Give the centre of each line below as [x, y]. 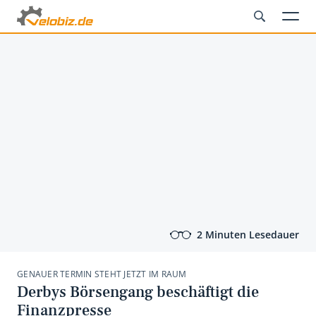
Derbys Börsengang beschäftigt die [138, 292]
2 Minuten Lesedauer [248, 235]
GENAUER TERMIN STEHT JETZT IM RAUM [102, 274]
